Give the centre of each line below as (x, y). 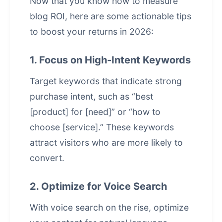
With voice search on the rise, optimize (109, 207)
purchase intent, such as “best (91, 96)
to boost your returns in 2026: (92, 31)
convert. (47, 158)
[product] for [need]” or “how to (95, 112)
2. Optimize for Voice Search (98, 186)
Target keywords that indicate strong (106, 81)
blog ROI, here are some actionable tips (111, 16)
